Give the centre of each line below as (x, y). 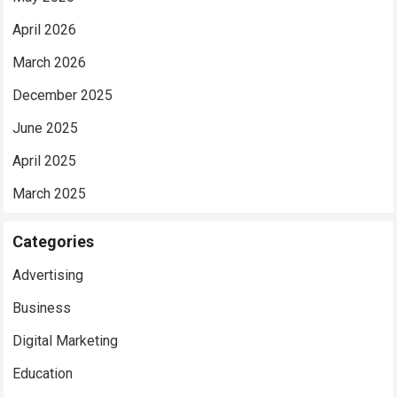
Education (43, 374)
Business (42, 308)
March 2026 (50, 62)
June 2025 (46, 128)
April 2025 (45, 161)
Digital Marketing (66, 341)
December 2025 (63, 95)
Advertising (48, 275)
